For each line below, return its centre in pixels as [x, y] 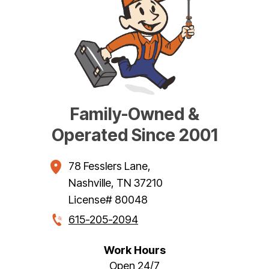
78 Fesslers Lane [108, 166]
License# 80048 [108, 200]
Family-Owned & [134, 114]
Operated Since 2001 [134, 135]
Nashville [90, 183]
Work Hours [134, 250]
